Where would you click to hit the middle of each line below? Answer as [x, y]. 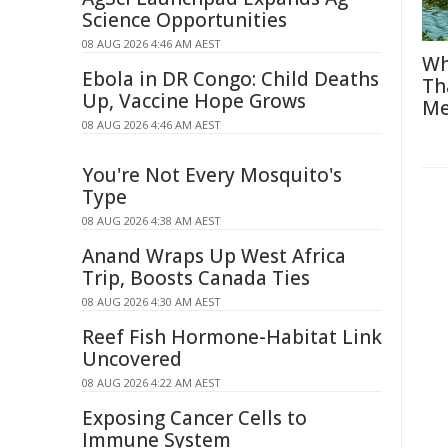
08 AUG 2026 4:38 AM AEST [151, 220]
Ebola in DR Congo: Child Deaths [230, 79]
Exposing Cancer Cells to [194, 418]
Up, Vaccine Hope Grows [194, 101]
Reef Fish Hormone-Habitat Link [232, 337]
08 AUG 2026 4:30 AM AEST [151, 301]
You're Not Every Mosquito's [212, 175]
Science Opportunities [184, 20]
